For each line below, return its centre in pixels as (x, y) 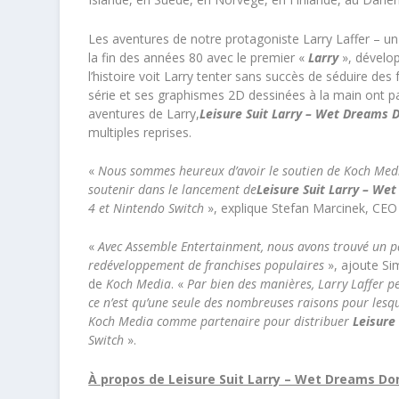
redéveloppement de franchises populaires (207, 265)
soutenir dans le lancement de (173, 189)
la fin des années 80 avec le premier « (199, 57)
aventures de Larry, (144, 113)
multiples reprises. (140, 132)
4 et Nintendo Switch (147, 208)
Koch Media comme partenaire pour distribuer (221, 322)
